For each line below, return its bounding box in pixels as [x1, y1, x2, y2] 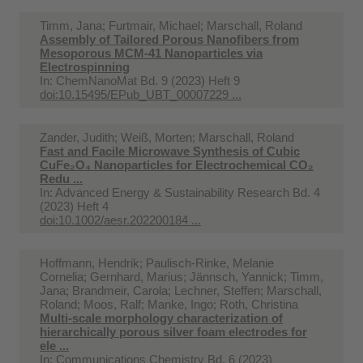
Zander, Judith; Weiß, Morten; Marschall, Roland [40, 130, 294, 144]
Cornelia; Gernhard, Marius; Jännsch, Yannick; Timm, [40, 269, 323, 284]
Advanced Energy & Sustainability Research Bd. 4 [55, 185, 320, 199]
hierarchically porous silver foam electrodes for [40, 324, 307, 339]
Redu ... [40, 171, 83, 186]
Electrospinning [40, 59, 130, 74]
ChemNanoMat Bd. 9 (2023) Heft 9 [56, 73, 240, 88]
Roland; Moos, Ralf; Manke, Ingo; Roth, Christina [40, 297, 298, 311]
